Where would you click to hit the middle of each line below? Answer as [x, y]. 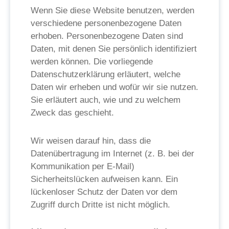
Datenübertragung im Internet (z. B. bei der [112, 154]
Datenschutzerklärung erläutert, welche [106, 74]
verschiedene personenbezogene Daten [106, 23]
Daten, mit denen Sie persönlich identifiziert [114, 49]
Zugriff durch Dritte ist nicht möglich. [100, 205]
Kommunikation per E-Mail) [83, 166]
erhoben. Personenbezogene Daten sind [107, 36]
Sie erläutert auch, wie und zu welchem [106, 100]
